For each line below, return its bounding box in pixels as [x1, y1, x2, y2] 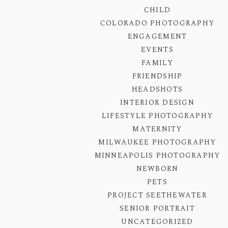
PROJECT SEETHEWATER [107, 190, 207, 201]
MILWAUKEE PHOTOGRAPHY [98, 137, 216, 148]
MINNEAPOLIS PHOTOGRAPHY [94, 150, 220, 161]
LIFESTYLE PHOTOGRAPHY [101, 110, 213, 122]
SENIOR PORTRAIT [120, 203, 195, 214]
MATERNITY [132, 124, 182, 135]
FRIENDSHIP [132, 71, 183, 82]
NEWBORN [136, 163, 179, 175]
